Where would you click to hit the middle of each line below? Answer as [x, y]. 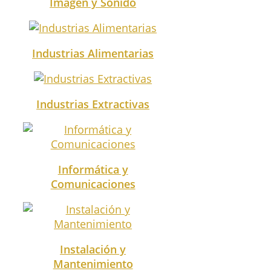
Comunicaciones [93, 184]
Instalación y [93, 249]
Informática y [93, 169]
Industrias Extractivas [93, 104]
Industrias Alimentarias [93, 53]
